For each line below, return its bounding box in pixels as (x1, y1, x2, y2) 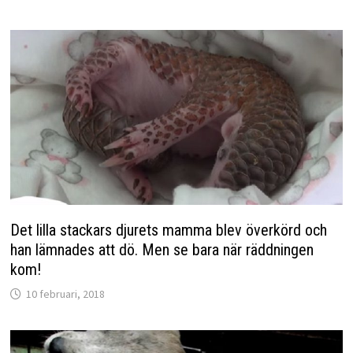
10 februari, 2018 (25, 286, 105, 301)
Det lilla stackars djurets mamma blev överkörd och (9, 220, 327, 240)
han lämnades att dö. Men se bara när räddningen (9, 240, 314, 259)
